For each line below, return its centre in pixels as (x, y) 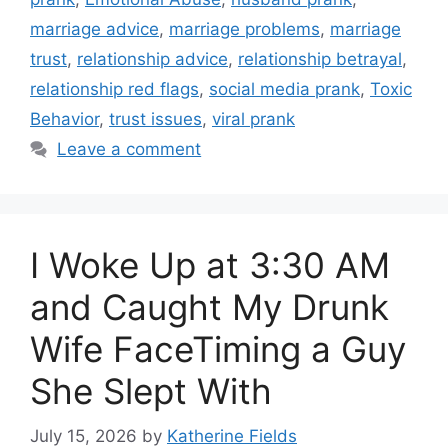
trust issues (155, 119)
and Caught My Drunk (209, 307)
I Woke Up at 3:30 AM (210, 265)
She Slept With (151, 391)
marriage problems (244, 29)
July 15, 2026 (83, 435)
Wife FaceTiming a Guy (218, 349)
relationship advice (152, 59)
